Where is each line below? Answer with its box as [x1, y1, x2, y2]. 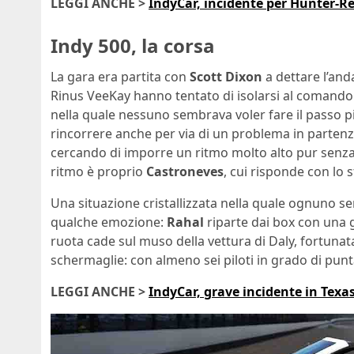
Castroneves [146, 163, 224, 181]
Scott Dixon [190, 68, 262, 86]
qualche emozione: [51, 213, 167, 232]
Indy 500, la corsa [51, 32, 215, 58]
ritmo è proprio [51, 163, 146, 181]
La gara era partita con [51, 68, 190, 86]
